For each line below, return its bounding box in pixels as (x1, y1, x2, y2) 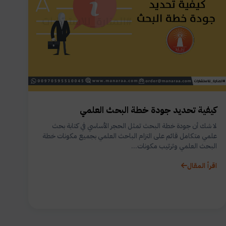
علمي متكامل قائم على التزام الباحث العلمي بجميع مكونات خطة (42, 130, 217, 141)
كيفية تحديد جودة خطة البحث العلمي (80, 103, 217, 117)
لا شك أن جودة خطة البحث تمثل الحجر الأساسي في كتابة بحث (52, 120, 217, 131)
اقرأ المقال (187, 160, 217, 171)
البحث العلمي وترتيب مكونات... (131, 140, 217, 151)
